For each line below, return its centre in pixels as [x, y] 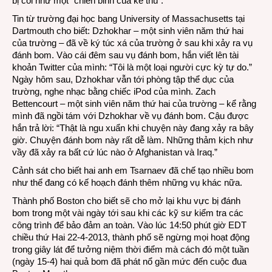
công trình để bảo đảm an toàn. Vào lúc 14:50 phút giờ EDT [129, 225]
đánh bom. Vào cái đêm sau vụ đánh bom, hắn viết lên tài [125, 55]
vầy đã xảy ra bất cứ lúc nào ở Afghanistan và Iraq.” [115, 152]
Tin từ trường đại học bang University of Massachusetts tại [128, 19]
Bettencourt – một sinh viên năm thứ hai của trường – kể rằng [134, 104]
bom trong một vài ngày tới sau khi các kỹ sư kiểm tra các [128, 213]
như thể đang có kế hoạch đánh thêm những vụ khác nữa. [127, 182]
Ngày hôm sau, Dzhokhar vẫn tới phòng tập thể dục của [123, 79]
